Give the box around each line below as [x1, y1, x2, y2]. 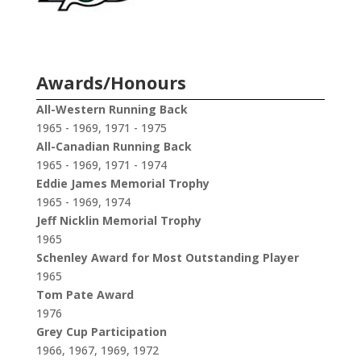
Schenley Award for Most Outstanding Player [35, 250, 299, 266]
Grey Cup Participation [35, 324, 167, 340]
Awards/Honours [35, 70, 186, 95]
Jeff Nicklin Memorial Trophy [35, 213, 201, 229]
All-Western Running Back [35, 102, 188, 118]
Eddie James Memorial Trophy [35, 176, 210, 192]
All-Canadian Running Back [35, 139, 192, 155]
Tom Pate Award [35, 287, 134, 303]
